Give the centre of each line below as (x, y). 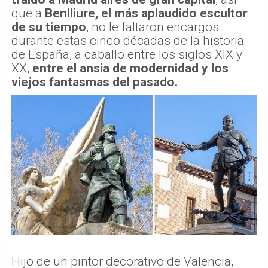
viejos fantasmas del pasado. (95, 82)
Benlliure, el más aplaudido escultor (146, 13)
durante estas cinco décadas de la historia (128, 41)
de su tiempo (49, 27)
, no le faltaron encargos (153, 27)
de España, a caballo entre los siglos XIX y (127, 55)
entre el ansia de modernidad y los (130, 68)
